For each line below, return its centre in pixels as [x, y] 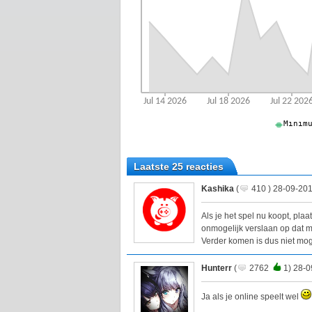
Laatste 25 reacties [179, 167]
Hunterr [217, 268]
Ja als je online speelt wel [251, 297]
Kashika [218, 189]
